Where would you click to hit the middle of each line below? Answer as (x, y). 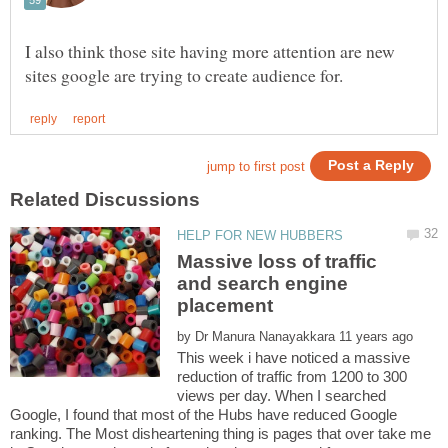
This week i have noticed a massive (294, 357)
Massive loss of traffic (277, 261)
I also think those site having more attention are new (210, 50)
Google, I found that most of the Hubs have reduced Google (203, 414)
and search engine (263, 283)
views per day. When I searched (282, 395)
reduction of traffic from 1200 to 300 (292, 376)
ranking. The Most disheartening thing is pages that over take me (220, 433)
